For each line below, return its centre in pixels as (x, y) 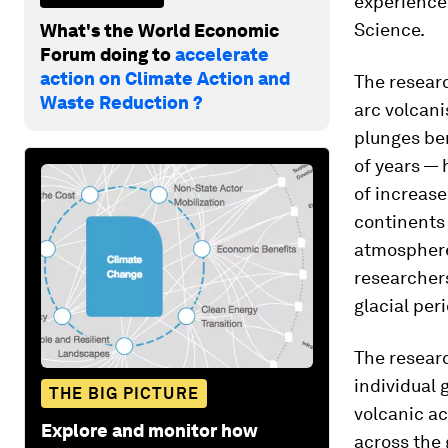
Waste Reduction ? (121, 102)
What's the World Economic (159, 30)
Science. (389, 29)
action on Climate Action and (165, 78)
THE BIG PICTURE (124, 393)
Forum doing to (107, 54)
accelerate (222, 54)
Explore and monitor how (149, 430)
